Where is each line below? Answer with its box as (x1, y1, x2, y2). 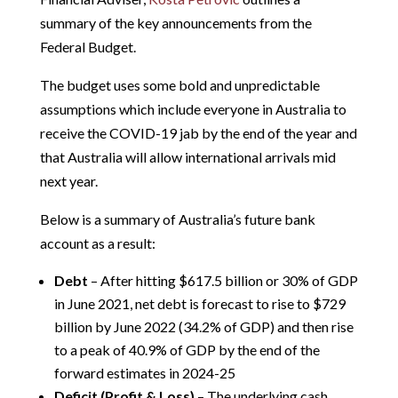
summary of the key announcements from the (39, 13, 312, 31)
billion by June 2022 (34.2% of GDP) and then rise (53, 317, 354, 335)
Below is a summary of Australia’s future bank (39, 210, 315, 227)
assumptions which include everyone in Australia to (39, 99, 346, 117)
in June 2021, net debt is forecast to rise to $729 (53, 294, 346, 312)
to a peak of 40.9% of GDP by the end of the (53, 340, 320, 358)
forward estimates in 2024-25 (53, 363, 235, 381)
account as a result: (39, 234, 155, 251)
